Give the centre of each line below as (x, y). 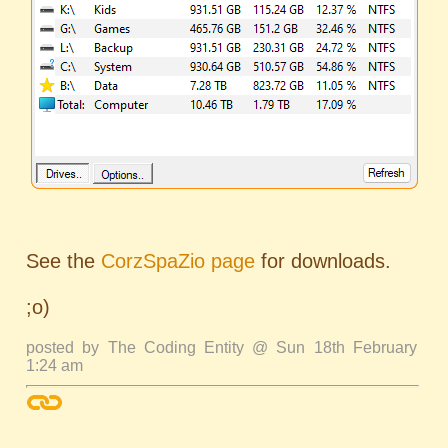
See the (64, 260)
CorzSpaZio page (178, 260)
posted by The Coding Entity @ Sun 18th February (221, 347)
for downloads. (323, 260)
